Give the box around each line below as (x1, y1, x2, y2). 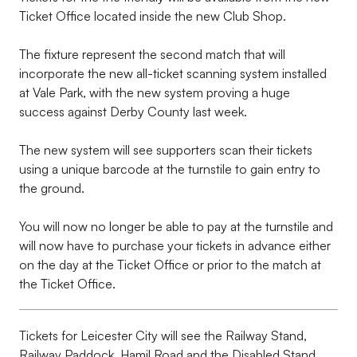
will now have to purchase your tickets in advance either (19, 237, 331, 253)
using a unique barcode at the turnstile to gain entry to (19, 161, 320, 177)
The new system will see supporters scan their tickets (19, 142, 312, 158)
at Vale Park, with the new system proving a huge (19, 84, 290, 100)
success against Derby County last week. (19, 104, 250, 120)
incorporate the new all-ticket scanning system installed (19, 65, 327, 81)
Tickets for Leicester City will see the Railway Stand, (19, 328, 307, 343)
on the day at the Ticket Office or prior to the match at (19, 257, 321, 273)
